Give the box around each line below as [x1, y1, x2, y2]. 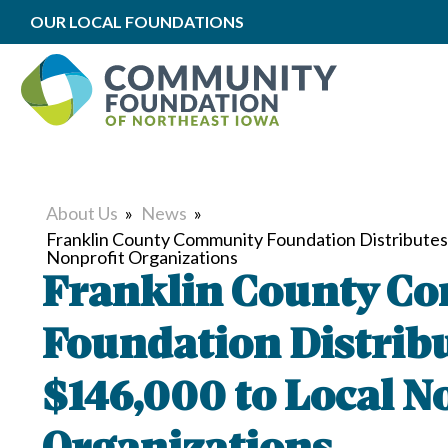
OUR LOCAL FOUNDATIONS [30, 12, 244, 31]
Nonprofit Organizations [46, 246, 238, 268]
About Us [46, 202, 118, 224]
